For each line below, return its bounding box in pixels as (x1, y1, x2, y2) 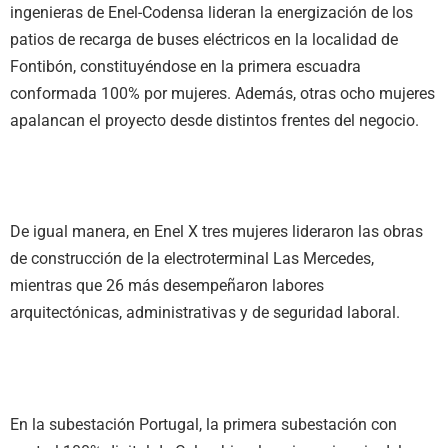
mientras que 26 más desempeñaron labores (10, 276, 324, 296)
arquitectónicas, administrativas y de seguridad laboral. (10, 303, 404, 323)
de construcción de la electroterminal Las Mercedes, (10, 249, 374, 269)
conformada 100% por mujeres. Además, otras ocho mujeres (10, 84, 435, 103)
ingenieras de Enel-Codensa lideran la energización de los (10, 3, 413, 22)
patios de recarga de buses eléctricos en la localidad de (10, 30, 398, 49)
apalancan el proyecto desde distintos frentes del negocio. (10, 111, 423, 130)
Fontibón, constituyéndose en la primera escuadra (10, 57, 361, 76)
